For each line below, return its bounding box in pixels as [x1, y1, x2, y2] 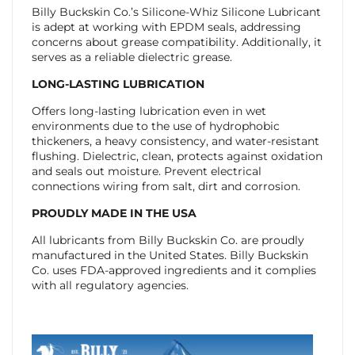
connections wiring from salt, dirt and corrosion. [31, 180, 300, 193]
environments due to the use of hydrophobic [31, 120, 280, 133]
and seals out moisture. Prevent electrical [31, 165, 261, 178]
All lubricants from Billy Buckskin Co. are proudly [31, 234, 304, 247]
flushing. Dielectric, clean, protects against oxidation [31, 150, 323, 163]
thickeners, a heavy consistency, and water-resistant [31, 135, 319, 148]
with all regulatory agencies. [31, 279, 189, 292]
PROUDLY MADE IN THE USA [31, 207, 197, 220]
